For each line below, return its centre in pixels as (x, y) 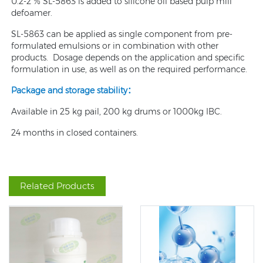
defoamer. (32, 13)
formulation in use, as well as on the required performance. (129, 69)
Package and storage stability (69, 90)
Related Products (58, 186)
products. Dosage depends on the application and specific (128, 57)
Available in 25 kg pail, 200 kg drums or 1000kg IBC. (117, 111)
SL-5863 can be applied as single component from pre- (122, 34)
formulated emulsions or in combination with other (115, 45)
